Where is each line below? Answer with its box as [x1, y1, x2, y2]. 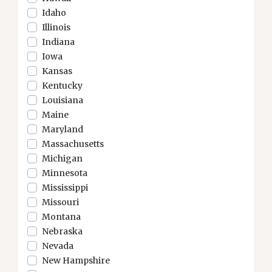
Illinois [42, 22, 70, 33]
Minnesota [42, 168, 87, 178]
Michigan [42, 153, 83, 164]
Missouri [42, 197, 79, 208]
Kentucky [42, 80, 83, 91]
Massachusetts [42, 138, 104, 149]
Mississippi [42, 182, 88, 193]
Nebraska [42, 226, 83, 237]
